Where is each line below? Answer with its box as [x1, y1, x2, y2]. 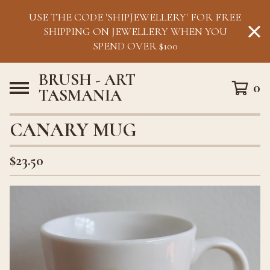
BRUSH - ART [39, 70, 136, 90]
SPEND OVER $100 [92, 39, 178, 52]
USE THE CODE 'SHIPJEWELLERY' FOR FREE [29, 10, 241, 24]
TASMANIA [39, 86, 122, 105]
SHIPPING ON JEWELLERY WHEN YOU [43, 25, 227, 38]
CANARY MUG [10, 118, 136, 142]
